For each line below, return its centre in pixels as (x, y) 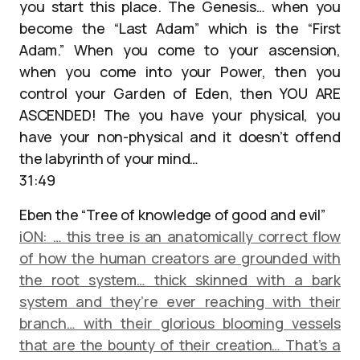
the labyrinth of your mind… (109, 158)
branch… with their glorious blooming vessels (180, 323)
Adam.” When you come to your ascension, (180, 50)
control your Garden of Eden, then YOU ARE (180, 93)
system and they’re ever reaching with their (180, 301)
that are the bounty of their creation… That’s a (180, 345)
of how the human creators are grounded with (180, 258)
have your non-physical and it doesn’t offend (180, 137)
